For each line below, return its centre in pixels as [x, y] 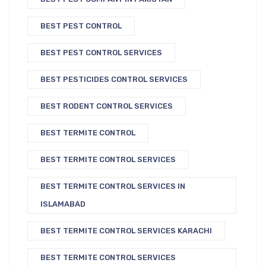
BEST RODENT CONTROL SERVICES [107, 106]
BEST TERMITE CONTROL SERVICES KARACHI [126, 231]
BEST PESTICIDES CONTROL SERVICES [114, 80]
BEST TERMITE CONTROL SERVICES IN [113, 186]
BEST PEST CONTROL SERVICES [101, 53]
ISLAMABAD [63, 204]
